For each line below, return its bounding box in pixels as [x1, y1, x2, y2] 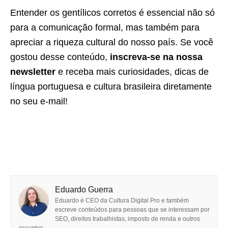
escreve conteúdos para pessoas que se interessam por [55, 206, 210, 213]
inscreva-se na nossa [110, 52, 203, 62]
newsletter [10, 67, 55, 77]
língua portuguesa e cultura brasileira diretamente [10, 81, 212, 92]
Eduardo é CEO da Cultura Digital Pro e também [55, 197, 189, 204]
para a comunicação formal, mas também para [10, 22, 199, 33]
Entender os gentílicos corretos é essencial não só [10, 8, 215, 18]
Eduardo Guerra [55, 185, 113, 194]
